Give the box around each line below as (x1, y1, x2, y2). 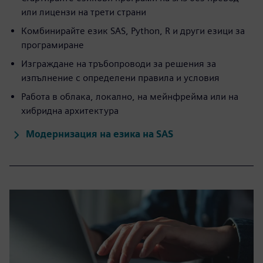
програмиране (21, 39, 84, 51)
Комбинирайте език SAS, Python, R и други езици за (21, 25, 245, 37)
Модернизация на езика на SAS (26, 129, 173, 140)
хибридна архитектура (21, 105, 119, 117)
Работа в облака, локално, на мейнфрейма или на (21, 91, 238, 103)
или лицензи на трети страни (21, 6, 146, 18)
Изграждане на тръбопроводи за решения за (21, 58, 216, 70)
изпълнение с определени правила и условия (21, 72, 220, 84)
